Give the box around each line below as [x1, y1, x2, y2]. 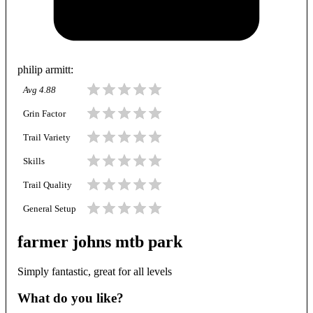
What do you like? [17, 291, 124, 306]
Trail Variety [23, 133, 71, 143]
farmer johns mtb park [17, 232, 182, 251]
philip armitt [17, 63, 71, 75]
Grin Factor [23, 109, 66, 119]
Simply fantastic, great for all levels [17, 265, 172, 277]
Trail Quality [23, 180, 72, 191]
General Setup [23, 204, 76, 214]
